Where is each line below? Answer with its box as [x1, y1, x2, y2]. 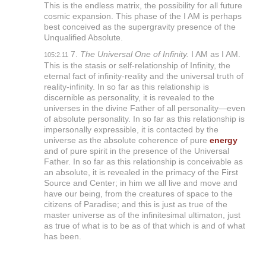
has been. [43, 232, 81, 242]
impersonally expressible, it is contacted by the [43, 125, 218, 135]
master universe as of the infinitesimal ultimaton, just [43, 210, 240, 220]
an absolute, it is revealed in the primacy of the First [43, 167, 238, 178]
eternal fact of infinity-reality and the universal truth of [43, 71, 243, 81]
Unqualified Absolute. [43, 33, 123, 43]
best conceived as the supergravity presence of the [43, 22, 236, 32]
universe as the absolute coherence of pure [43, 135, 210, 145]
